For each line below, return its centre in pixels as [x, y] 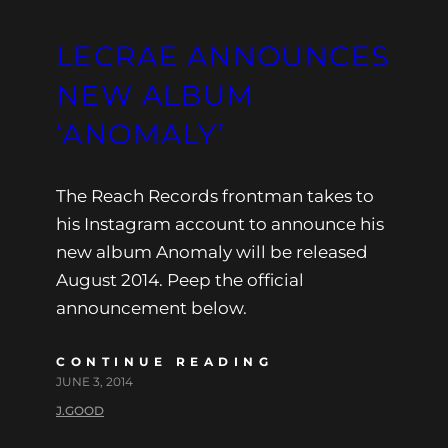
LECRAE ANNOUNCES [223, 55]
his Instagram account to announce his [220, 223]
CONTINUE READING [164, 361]
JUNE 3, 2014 [94, 381]
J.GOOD [80, 410]
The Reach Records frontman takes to [215, 195]
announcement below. [151, 307]
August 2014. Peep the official [180, 279]
